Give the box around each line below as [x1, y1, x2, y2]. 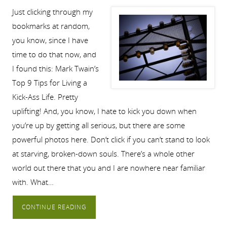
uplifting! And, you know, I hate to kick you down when [12, 105, 197, 116]
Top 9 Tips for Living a [12, 77, 87, 88]
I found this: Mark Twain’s [12, 63, 99, 73]
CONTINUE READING [21, 203, 87, 212]
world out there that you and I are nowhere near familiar [12, 162, 205, 173]
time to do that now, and [12, 49, 96, 59]
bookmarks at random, [12, 20, 90, 31]
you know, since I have [12, 34, 88, 45]
